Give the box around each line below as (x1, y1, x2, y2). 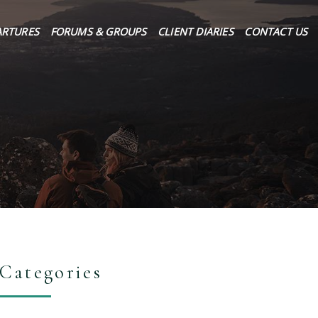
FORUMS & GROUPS (50, 24, 147, 38)
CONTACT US (244, 24, 308, 38)
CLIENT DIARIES (158, 24, 234, 38)
